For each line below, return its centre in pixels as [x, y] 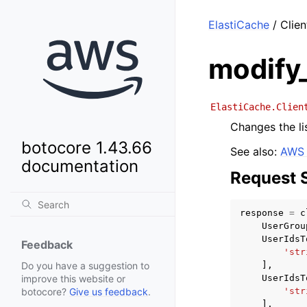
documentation [80, 167]
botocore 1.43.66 [87, 148]
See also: [255, 151]
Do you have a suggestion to [85, 266]
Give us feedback [109, 292]
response [262, 213]
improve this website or [73, 279]
